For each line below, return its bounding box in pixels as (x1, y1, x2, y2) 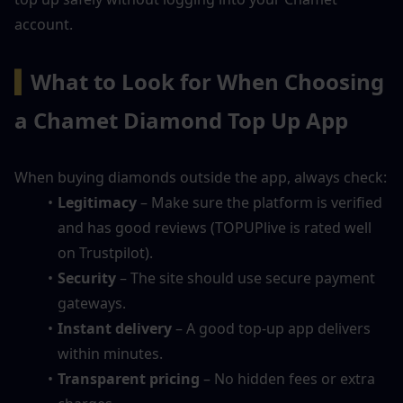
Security (57, 267, 116, 288)
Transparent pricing (57, 368, 200, 389)
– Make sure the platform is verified (136, 192, 382, 212)
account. (14, 13, 73, 34)
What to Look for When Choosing (31, 66, 384, 96)
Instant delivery (57, 318, 172, 338)
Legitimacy (57, 192, 137, 212)
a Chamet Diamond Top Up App (14, 104, 348, 135)
